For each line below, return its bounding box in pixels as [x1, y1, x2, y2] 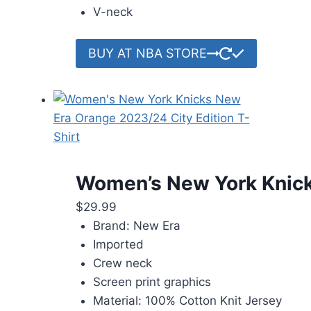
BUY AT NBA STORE [87, 46, 207, 61]
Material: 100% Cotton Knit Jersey [93, 294, 282, 308]
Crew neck [93, 256, 152, 271]
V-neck [93, 4, 133, 19]
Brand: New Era [93, 219, 180, 233]
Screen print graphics [93, 275, 211, 289]
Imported [93, 237, 144, 252]
